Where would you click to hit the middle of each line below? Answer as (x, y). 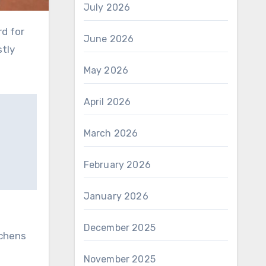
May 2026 (106, 70)
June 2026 (109, 39)
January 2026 (116, 196)
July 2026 (107, 7)
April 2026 (107, 102)
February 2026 (117, 165)
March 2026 (111, 133)
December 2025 (120, 228)
